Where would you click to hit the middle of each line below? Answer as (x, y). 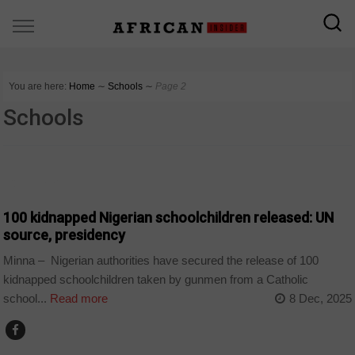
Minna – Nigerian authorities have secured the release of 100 (161, 261)
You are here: (38, 86)
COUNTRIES (38, 183)
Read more (78, 299)
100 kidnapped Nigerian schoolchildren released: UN (169, 217)
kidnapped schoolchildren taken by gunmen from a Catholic (156, 280)
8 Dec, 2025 (320, 299)
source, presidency (65, 235)
